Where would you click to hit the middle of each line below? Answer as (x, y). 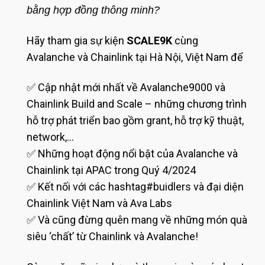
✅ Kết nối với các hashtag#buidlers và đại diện (135, 187)
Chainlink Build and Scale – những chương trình (137, 104)
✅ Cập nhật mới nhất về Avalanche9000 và (126, 88)
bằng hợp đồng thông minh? (93, 10)
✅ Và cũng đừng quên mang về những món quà (137, 220)
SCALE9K (149, 40)
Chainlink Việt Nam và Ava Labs (99, 203)
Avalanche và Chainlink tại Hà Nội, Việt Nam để (135, 57)
